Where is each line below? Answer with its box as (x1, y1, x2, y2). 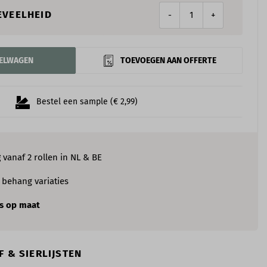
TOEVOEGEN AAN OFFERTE (120, 55, 216, 66)
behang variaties (2, 176, 69, 187)
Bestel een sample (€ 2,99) (36, 97, 138, 107)
